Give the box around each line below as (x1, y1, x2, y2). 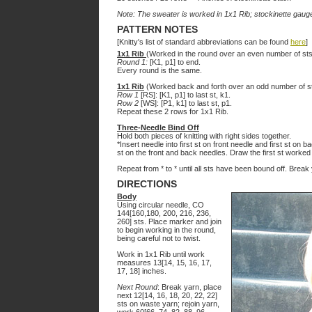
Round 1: (117, 58, 148, 66)
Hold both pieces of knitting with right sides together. (117, 132, 291, 140)
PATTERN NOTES (117, 24, 198, 35)
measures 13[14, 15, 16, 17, (117, 258, 212, 267)
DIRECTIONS (117, 178, 177, 189)
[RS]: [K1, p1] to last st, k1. (139, 91, 231, 99)
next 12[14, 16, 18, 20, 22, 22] (117, 291, 217, 299)
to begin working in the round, (117, 226, 216, 234)
